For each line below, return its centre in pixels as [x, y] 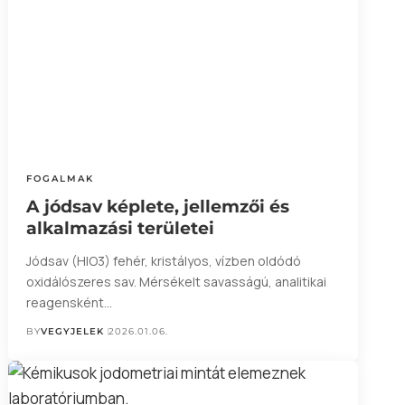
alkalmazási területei [120, 229]
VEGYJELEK [72, 332]
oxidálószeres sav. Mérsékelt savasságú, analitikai [176, 282]
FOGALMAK [60, 179]
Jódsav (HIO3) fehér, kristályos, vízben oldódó [163, 261]
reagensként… [69, 303]
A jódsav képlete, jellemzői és [157, 207]
